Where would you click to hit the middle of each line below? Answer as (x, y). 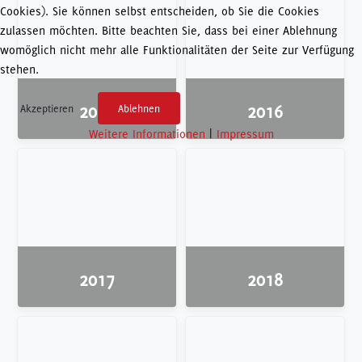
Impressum (245, 134)
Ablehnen (139, 108)
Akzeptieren (47, 108)
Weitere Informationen (147, 134)
